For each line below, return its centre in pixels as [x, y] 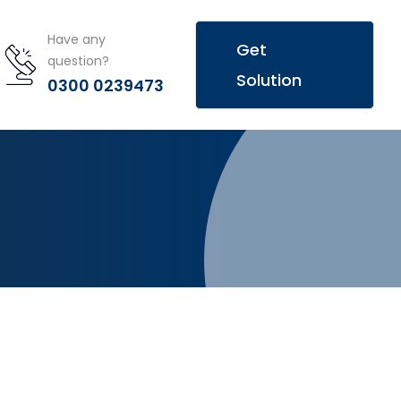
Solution [269, 80]
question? [79, 60]
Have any [77, 39]
